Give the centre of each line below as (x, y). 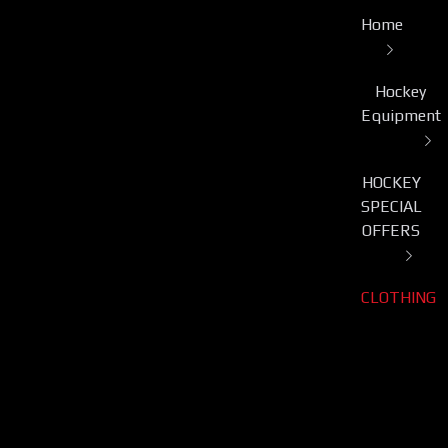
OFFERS (391, 230)
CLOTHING (398, 297)
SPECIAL (391, 206)
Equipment (400, 115)
